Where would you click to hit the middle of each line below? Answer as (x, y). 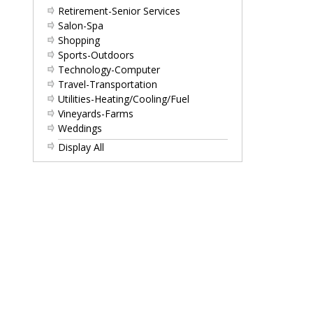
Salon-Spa (81, 26)
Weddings (80, 128)
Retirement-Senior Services (119, 11)
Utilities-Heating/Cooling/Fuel (124, 99)
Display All (81, 147)
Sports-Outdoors (96, 55)
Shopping (79, 40)
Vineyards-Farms (96, 114)
